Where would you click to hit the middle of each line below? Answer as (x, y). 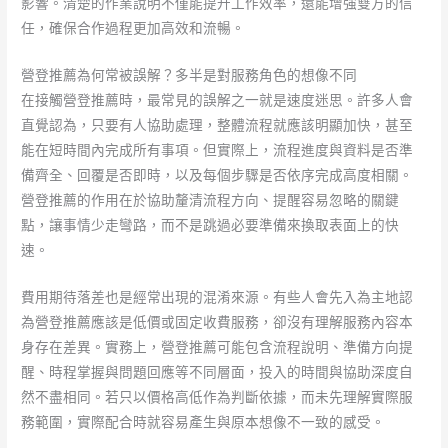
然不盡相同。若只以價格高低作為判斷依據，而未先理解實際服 (217, 397)
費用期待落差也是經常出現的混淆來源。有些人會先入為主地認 (217, 297)
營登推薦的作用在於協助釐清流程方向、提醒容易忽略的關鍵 (210, 200)
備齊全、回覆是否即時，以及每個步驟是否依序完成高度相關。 (217, 175)
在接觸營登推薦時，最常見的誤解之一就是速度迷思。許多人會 (217, 100)
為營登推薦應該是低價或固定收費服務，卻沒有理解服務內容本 (217, 322)
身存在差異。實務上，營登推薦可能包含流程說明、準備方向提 (217, 347)
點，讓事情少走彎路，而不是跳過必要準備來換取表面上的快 (210, 225)
